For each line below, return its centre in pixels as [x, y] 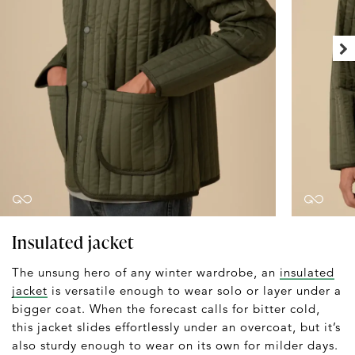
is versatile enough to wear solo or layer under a [195, 290]
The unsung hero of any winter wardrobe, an [146, 272]
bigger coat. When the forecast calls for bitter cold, [166, 308]
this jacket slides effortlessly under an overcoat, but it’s [176, 326]
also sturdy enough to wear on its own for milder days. [175, 345]
